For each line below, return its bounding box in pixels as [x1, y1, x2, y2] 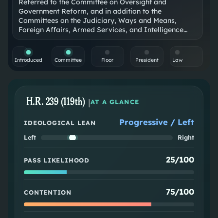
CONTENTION [24, 188, 72, 197]
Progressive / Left [119, 117, 194, 127]
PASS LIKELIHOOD [24, 156, 90, 164]
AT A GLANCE [90, 98, 140, 106]
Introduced [15, 56, 43, 64]
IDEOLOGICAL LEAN [24, 119, 96, 127]
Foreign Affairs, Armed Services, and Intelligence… [18, 25, 188, 35]
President [135, 56, 159, 64]
